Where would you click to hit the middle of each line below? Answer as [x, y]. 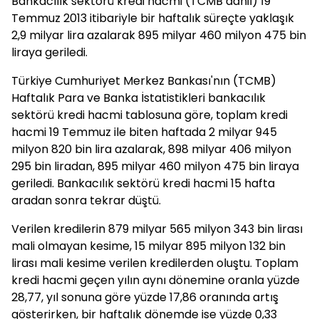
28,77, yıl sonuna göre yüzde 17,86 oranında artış [145, 297]
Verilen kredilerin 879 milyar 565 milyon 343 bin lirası [157, 229]
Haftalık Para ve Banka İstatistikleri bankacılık [138, 98]
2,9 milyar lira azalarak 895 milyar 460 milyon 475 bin [159, 35]
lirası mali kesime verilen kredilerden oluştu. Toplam [155, 263]
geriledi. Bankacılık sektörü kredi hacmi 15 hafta [143, 183]
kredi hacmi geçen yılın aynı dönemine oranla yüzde [156, 280]
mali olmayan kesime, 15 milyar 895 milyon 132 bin [148, 246]
